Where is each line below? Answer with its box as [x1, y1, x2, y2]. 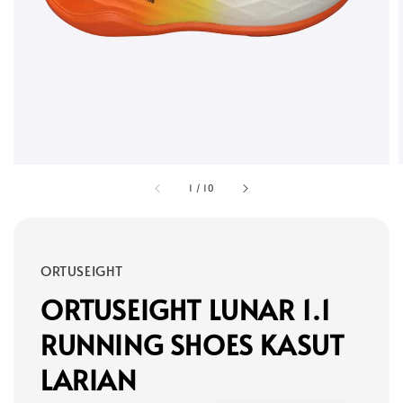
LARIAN [40, 360, 137, 398]
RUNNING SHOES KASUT [40, 325, 345, 363]
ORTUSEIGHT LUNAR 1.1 [40, 290, 332, 327]
